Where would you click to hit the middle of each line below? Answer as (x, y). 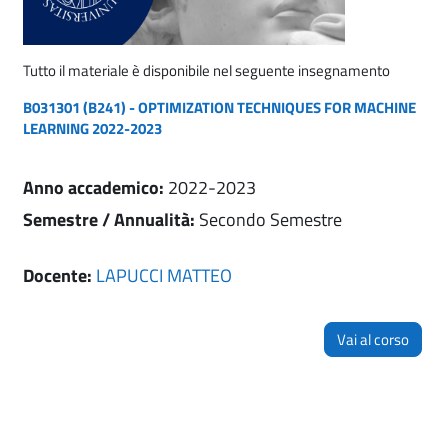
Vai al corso (373, 340)
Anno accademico (91, 187)
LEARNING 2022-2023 (92, 128)
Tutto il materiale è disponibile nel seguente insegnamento (206, 70)
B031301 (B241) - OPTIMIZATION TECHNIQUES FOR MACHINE (219, 107)
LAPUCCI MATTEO (164, 276)
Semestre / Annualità (106, 220)
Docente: (59, 276)
